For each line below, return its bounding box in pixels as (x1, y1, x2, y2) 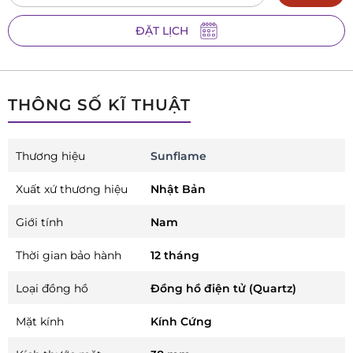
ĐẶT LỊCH (136, 23, 188, 38)
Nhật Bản (150, 182, 206, 197)
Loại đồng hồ (16, 281, 88, 296)
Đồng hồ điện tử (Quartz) (150, 281, 297, 296)
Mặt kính (16, 314, 64, 329)
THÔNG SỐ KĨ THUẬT (8, 95, 191, 115)
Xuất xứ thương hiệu (16, 182, 128, 197)
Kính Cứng (150, 314, 213, 329)
